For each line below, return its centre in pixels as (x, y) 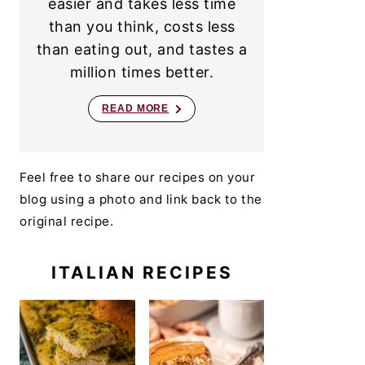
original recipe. (66, 221)
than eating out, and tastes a (142, 49)
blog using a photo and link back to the (141, 199)
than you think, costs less (142, 26)
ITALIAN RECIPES (142, 273)
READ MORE (136, 108)
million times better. (142, 72)
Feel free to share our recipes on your (137, 177)
